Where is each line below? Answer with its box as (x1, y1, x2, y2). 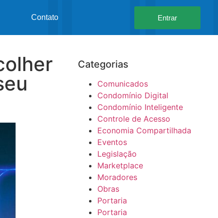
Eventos (97, 137, 127, 147)
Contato (31, 13, 58, 21)
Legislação (97, 149, 137, 159)
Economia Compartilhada (97, 126, 191, 135)
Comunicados (97, 79, 148, 89)
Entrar (157, 13, 177, 22)
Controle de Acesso (97, 114, 170, 124)
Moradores (97, 172, 137, 182)
